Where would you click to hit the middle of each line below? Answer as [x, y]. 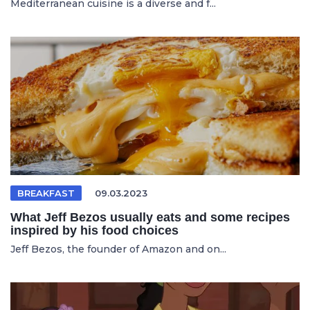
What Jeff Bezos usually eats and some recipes [150, 217]
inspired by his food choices [94, 230]
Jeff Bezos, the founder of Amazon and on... [118, 249]
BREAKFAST [46, 193]
